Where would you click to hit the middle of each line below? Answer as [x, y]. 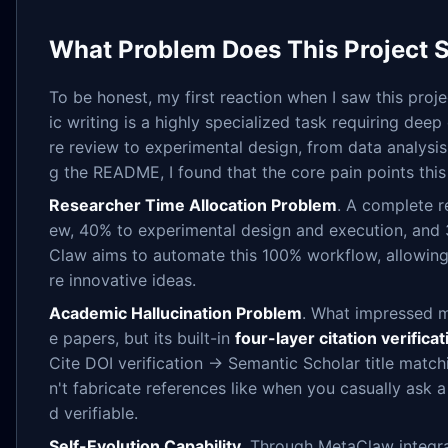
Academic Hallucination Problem [175, 313]
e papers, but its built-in [142, 338]
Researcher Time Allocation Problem [193, 205]
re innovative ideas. [122, 280]
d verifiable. [93, 413]
